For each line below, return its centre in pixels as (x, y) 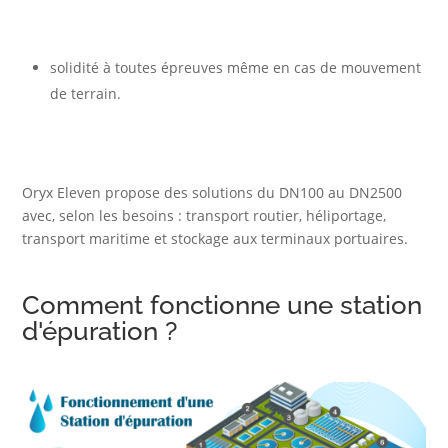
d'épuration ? (100, 330)
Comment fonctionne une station (222, 304)
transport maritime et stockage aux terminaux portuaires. (215, 238)
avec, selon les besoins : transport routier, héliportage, (204, 215)
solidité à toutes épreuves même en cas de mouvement (236, 67)
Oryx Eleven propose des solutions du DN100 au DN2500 (212, 192)
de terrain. (86, 93)
